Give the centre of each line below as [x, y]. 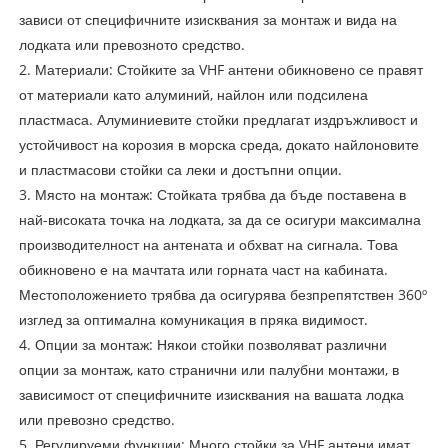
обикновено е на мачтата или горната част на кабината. [203, 269]
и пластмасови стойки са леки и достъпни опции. [180, 169]
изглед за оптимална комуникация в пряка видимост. [193, 319]
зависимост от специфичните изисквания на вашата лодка [211, 394]
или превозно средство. [96, 419]
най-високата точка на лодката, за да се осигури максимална [219, 219]
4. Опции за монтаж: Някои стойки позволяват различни [202, 344]
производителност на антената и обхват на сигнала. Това [208, 244]
